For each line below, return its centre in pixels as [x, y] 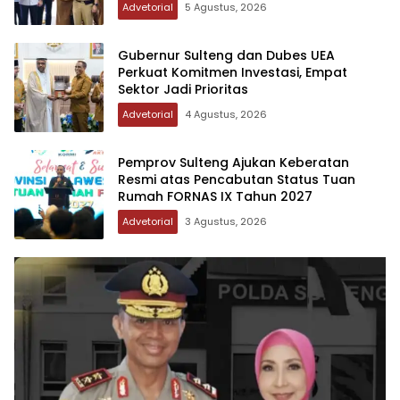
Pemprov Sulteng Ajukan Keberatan [233, 163]
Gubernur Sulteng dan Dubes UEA [226, 56]
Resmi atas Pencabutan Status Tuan [237, 180]
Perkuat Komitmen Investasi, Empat [233, 73]
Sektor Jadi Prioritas [183, 90]
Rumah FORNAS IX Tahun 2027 [215, 197]
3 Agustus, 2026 [226, 222]
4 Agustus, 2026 [226, 115]
